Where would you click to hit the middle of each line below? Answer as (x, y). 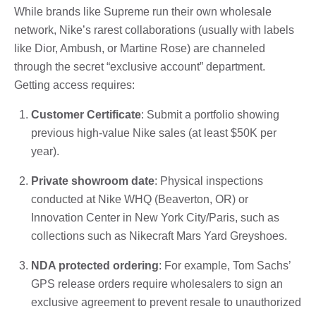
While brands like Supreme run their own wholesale (143, 11)
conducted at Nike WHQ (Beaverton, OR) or (140, 199)
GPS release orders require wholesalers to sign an (157, 284)
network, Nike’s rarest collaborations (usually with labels (154, 30)
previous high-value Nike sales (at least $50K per (154, 133)
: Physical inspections (209, 181)
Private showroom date (93, 181)
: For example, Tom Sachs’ (225, 265)
